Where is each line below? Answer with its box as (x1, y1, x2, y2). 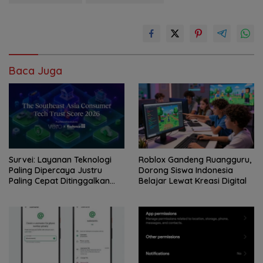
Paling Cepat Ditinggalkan (9, 175, 110, 186)
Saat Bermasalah (9, 186, 77, 197)
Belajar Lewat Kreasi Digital (139, 175, 247, 186)
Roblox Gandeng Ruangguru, (139, 154, 251, 165)
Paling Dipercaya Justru (9, 164, 102, 176)
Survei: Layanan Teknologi (9, 154, 112, 165)
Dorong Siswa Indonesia (139, 164, 233, 176)
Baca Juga (9, 64, 62, 78)
